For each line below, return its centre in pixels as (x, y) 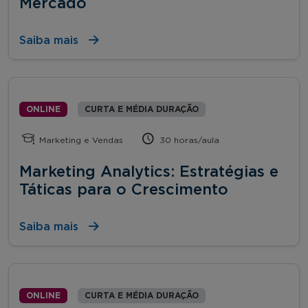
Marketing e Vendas (80, 140)
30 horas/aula (188, 140)
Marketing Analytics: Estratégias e (149, 172)
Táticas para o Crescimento (124, 189)
